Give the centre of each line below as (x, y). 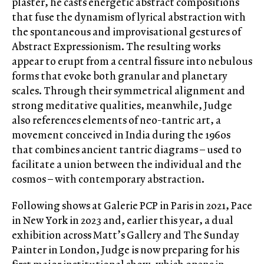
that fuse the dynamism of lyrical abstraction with (129, 16)
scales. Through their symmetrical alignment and (128, 90)
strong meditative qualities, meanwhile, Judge (122, 105)
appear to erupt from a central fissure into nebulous (132, 61)
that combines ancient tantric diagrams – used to (127, 149)
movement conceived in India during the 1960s (121, 134)
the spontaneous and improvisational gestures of (126, 31)
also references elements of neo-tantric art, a (116, 120)
